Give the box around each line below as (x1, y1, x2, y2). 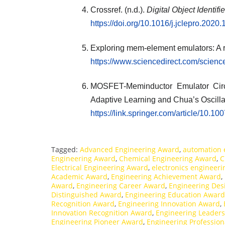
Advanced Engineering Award (80, 145, 179, 155)
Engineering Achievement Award (111, 172, 221, 182)
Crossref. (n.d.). (90, 6, 147, 15)
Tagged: (51, 145, 80, 155)
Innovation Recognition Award (51, 208, 152, 218)
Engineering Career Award (76, 181, 165, 191)
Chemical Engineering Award (119, 154, 216, 164)
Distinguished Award (51, 190, 122, 200)
